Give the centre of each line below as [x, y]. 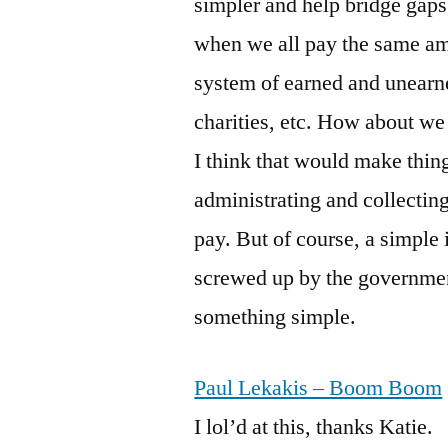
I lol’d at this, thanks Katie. [314, 427]
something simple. [275, 317]
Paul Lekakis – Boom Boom [318, 388]
